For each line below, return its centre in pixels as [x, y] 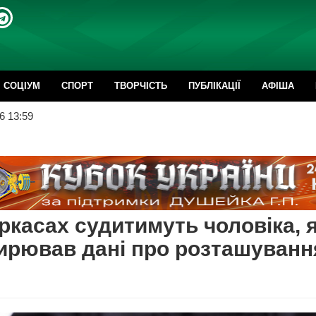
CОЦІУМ [22, 86]
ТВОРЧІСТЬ [141, 86]
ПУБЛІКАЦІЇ [214, 86]
